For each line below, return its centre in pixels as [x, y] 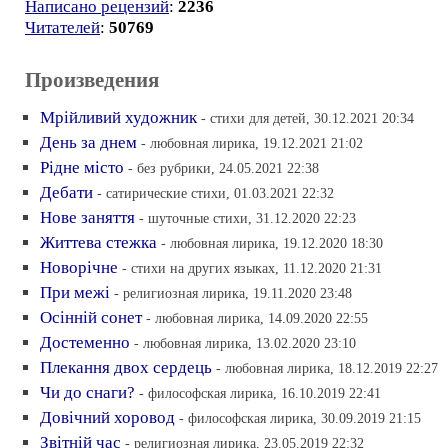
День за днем [88, 142]
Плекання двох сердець [126, 367]
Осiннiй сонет [91, 317]
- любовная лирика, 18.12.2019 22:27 [327, 367]
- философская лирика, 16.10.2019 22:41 [260, 392]
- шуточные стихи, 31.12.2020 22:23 [247, 217]
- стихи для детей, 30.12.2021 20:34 [307, 117]
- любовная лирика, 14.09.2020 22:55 [257, 317]
